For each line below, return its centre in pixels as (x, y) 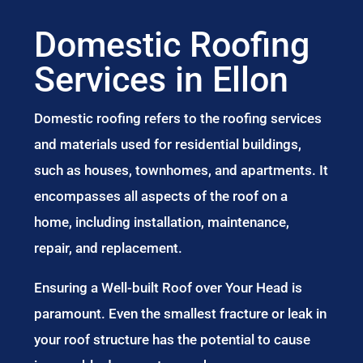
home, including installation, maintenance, (162, 222)
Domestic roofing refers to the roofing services (178, 118)
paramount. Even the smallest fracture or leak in (181, 314)
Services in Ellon (162, 79)
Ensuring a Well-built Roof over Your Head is (169, 288)
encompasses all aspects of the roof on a (161, 196)
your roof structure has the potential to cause (173, 340)
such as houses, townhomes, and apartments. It (181, 170)
